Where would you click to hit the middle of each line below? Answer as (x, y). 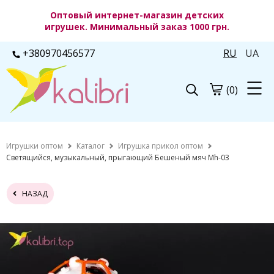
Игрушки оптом (35, 146)
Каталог (91, 146)
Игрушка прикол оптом (161, 146)
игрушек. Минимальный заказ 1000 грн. (137, 27)
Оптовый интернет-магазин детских (137, 15)
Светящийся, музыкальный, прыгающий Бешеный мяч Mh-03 (118, 158)
